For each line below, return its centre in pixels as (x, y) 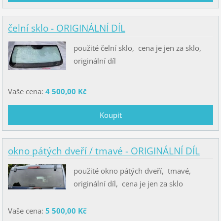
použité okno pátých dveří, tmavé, (133, 170)
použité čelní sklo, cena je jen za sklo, (138, 48)
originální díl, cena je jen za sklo (128, 183)
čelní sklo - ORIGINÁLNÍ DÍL (66, 28)
